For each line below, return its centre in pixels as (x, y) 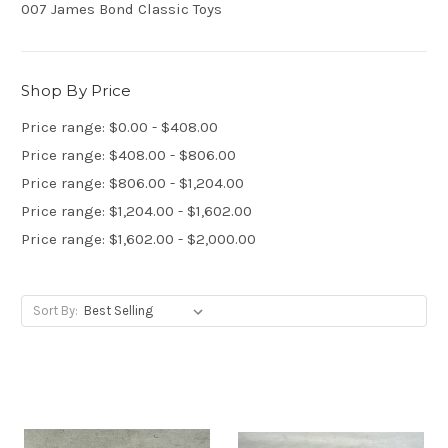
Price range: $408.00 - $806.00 (128, 155)
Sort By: (55, 311)
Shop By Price (76, 91)
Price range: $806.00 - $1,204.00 (132, 183)
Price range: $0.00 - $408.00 (119, 127)
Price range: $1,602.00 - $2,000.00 (138, 239)
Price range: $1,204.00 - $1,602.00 (136, 211)
